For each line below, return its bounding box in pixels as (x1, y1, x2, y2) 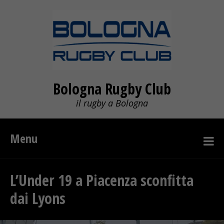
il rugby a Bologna (76, 97, 148, 109)
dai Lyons (10, 188, 65, 208)
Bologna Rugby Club (53, 78, 171, 99)
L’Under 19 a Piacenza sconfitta (10, 170, 193, 190)
